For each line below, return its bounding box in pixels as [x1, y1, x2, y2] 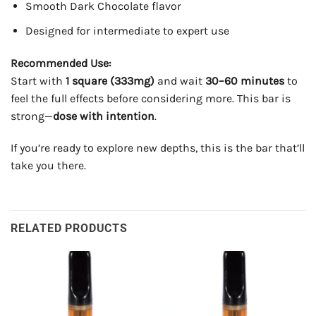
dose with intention [53, 109, 154, 123]
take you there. [11, 159, 86, 173]
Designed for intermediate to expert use [25, 23, 229, 37]
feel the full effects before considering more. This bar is [11, 91, 291, 105]
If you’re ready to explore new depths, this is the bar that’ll [11, 141, 305, 155]
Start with [11, 73, 66, 87]
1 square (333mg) [66, 73, 154, 87]
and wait [154, 73, 205, 87]
